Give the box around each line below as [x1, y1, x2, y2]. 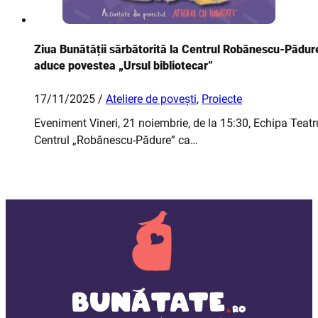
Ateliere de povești [106, 92, 197, 106]
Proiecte [202, 92, 242, 106]
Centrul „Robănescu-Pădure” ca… [34, 133, 198, 147]
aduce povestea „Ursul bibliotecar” [34, 58, 213, 72]
